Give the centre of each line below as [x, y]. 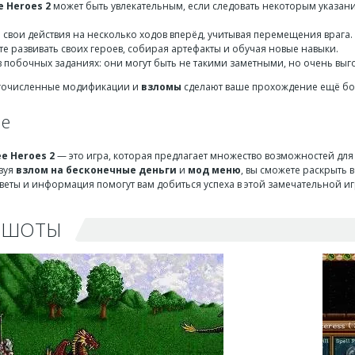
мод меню [214, 170]
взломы [161, 86]
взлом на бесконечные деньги [96, 170]
